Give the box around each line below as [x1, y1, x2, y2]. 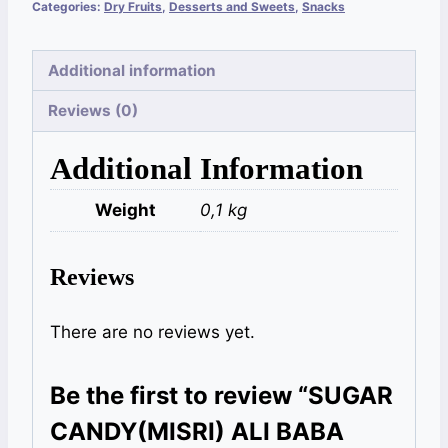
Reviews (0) [48, 101, 139, 121]
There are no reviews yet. [50, 322, 255, 343]
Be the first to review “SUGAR [50, 381, 393, 411]
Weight [94, 199, 156, 220]
